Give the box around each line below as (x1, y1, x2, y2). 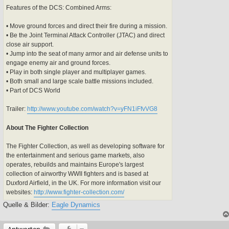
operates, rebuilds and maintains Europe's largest (6, 161, 144, 168)
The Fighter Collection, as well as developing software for (6, 142, 165, 150)
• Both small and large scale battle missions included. (6, 77, 153, 85)
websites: (6, 188, 34, 196)
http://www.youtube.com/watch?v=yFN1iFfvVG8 (27, 105, 157, 112)
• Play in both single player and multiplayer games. (6, 68, 146, 76)
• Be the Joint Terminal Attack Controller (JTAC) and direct (6, 31, 165, 39)
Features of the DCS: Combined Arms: (6, 4, 111, 11)
